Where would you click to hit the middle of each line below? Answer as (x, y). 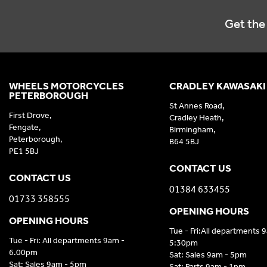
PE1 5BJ (24, 151)
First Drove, (30, 116)
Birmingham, (192, 130)
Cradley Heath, (196, 118)
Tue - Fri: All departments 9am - (67, 241)
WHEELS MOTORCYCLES (66, 86)
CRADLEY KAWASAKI (217, 86)
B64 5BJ (184, 142)
